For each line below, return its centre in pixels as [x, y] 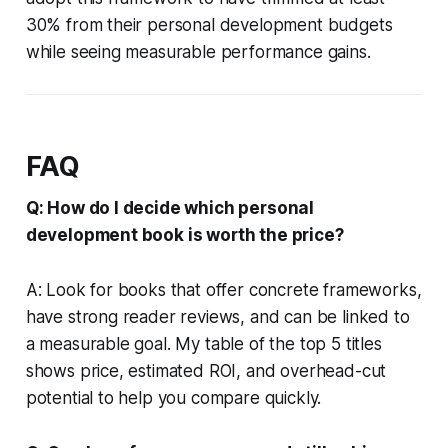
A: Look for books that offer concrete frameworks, [223, 289]
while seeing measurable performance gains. [198, 51]
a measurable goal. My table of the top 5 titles [203, 343]
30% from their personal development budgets [209, 24]
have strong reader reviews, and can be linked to [217, 316]
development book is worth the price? [184, 234]
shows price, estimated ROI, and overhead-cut [206, 370]
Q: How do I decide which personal [170, 207]
